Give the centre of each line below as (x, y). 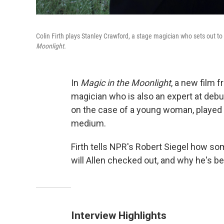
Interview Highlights (119, 215)
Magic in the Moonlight (125, 82)
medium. (88, 123)
